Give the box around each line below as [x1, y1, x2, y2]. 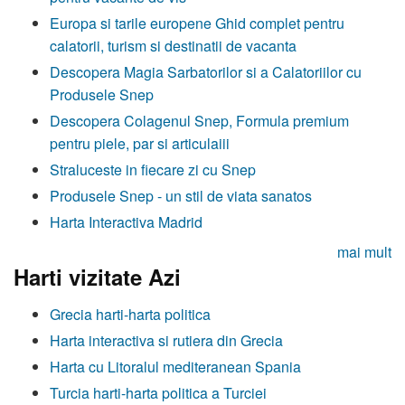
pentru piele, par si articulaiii [50, 132, 230, 154]
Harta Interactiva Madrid [50, 211, 202, 232]
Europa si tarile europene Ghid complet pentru [50, 12, 344, 33]
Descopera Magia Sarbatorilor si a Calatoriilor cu [50, 61, 362, 82]
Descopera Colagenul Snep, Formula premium [50, 109, 349, 131]
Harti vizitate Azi [14, 260, 181, 292]
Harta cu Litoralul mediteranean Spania [50, 356, 301, 378]
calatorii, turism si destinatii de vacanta [50, 34, 297, 56]
